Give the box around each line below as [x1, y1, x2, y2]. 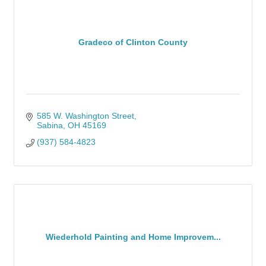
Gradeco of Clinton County [78, 37, 188, 47]
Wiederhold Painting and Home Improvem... [45, 232, 221, 242]
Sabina [36, 121, 63, 130]
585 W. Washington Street [36, 111, 134, 121]
